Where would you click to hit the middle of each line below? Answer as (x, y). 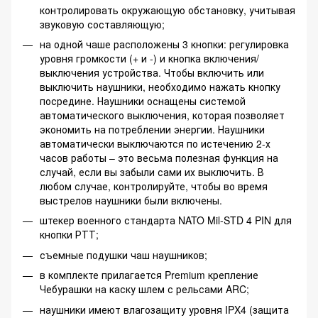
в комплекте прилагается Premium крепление (149, 275)
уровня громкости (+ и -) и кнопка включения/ (149, 58)
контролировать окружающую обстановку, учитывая (168, 10)
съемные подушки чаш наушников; (124, 254)
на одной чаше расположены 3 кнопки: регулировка (164, 44)
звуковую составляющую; (102, 24)
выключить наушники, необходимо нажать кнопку (160, 86)
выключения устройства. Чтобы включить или (152, 72)
